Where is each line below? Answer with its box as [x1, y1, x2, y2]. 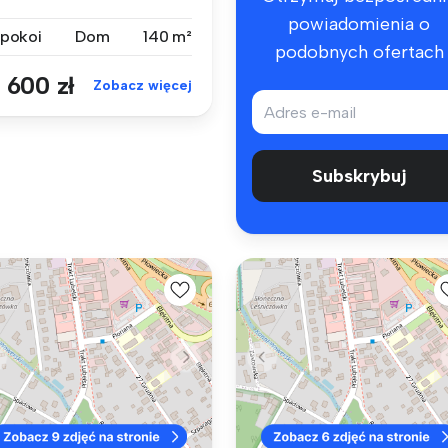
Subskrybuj [311, 165, 407, 188]
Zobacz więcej [93, 76, 192, 94]
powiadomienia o [288, 13, 430, 36]
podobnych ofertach [274, 41, 444, 64]
